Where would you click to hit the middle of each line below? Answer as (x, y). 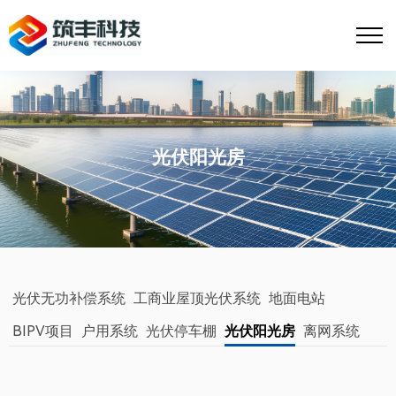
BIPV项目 (43, 331)
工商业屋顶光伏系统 (198, 299)
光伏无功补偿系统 (69, 299)
